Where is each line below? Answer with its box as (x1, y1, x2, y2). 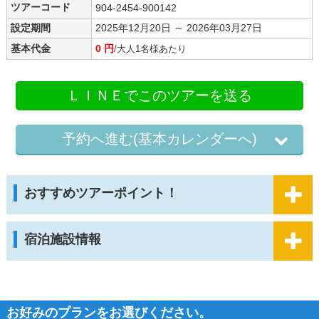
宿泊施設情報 (23, 231, 101, 246)
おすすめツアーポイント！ (23, 185, 178, 200)
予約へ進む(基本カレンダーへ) (62, 130, 257, 147)
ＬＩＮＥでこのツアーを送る (67, 87, 252, 103)
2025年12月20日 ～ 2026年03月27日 (95, 21, 262, 33)
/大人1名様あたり (113, 43, 187, 54)
